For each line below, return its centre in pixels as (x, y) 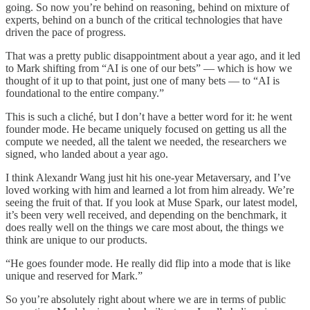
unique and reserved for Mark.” (74, 275)
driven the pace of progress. (66, 32)
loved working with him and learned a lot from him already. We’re (150, 190)
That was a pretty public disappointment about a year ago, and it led (153, 55)
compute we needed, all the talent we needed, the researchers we (146, 141)
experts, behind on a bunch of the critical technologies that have (144, 19)
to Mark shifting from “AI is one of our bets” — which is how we (149, 68)
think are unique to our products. (76, 239)
